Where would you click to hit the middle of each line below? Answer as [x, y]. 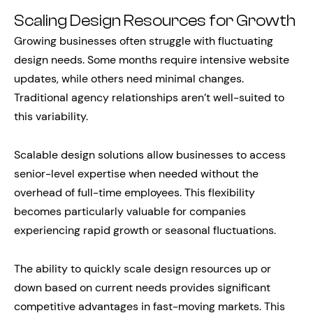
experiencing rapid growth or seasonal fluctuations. [145, 230]
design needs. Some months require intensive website [152, 59]
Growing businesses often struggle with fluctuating [144, 41]
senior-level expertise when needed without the [136, 173]
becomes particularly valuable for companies [130, 211]
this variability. [51, 116]
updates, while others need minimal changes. [129, 78]
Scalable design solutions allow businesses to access [150, 154]
